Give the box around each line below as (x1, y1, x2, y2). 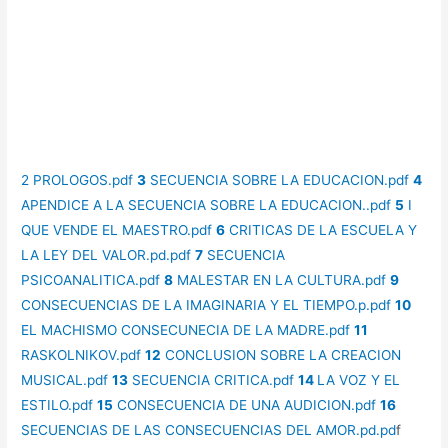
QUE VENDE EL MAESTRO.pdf (21, 222, 213, 239)
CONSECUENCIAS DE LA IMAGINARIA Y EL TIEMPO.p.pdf (21, 297, 392, 314)
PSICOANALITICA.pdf (21, 272, 161, 289)
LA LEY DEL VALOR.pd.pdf (21, 247, 192, 264)
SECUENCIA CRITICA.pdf (128, 372, 295, 389)
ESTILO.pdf (21, 397, 94, 414)
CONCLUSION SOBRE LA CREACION (161, 347, 402, 364)
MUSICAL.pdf (21, 372, 109, 389)
